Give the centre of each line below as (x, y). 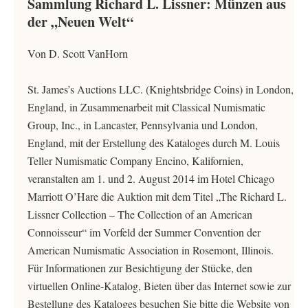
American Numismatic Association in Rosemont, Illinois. (151, 250)
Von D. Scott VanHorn (78, 53)
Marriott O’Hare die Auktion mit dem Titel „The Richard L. (157, 196)
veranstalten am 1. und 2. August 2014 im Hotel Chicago (151, 178)
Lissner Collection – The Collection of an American (140, 214)
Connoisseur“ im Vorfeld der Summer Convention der (144, 232)
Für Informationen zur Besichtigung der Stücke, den (140, 268)
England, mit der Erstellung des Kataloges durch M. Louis (154, 143)
